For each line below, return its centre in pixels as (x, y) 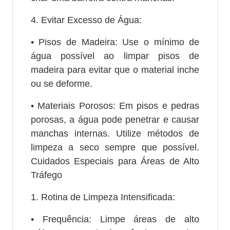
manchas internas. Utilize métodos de (115, 133)
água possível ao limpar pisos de (115, 56)
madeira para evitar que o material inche (115, 70)
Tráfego (46, 175)
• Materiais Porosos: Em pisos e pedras (115, 106)
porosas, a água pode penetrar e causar (115, 119)
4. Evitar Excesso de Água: (86, 20)
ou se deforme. (61, 83)
